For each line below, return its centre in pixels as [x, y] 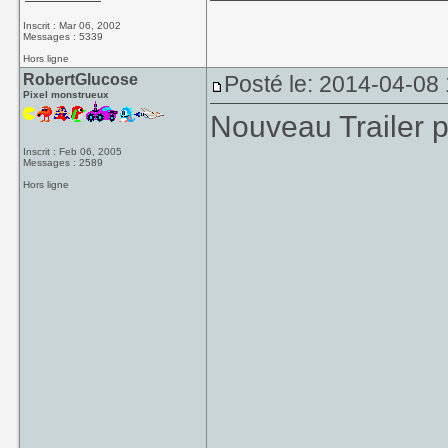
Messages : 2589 [63, 162]
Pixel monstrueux [66, 94]
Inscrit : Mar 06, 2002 [72, 25]
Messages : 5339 [63, 36]
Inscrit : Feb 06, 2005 [73, 151]
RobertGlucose [81, 79]
